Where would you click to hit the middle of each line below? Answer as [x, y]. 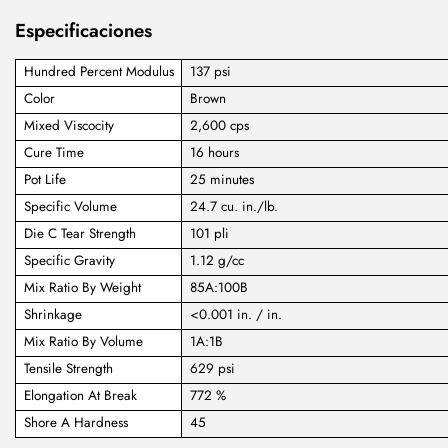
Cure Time [53, 153]
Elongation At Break [80, 396]
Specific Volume [70, 207]
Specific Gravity [69, 261]
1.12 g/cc [216, 261]
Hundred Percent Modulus [98, 72]
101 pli [209, 234]
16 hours [214, 153]
